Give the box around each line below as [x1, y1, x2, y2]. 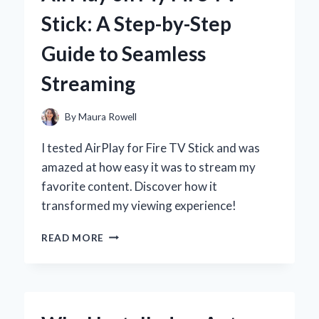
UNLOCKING [103, 227, 166, 239]
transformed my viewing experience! [41, 197, 236, 213]
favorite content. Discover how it [41, 178, 217, 194]
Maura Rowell [78, 110, 137, 122]
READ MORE [41, 231, 105, 244]
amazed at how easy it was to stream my [41, 159, 256, 174]
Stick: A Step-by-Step [41, 11, 231, 36]
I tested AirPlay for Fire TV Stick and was [41, 140, 260, 155]
